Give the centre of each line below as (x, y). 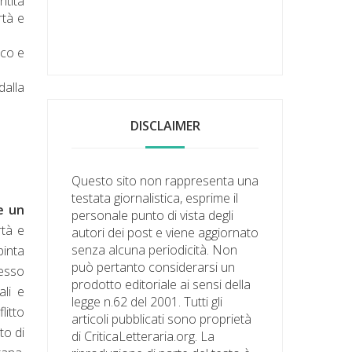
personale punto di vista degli (153, 215)
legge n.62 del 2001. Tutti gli (147, 301)
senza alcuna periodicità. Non (155, 249)
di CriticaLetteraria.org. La (143, 336)
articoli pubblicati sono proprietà (162, 319)
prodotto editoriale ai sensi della (161, 284)
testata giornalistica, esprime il (155, 198)
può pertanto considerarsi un (154, 267)
